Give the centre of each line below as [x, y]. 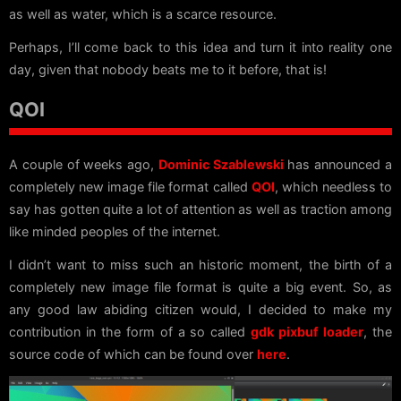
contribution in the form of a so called [130, 331]
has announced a [338, 164]
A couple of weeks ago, [84, 164]
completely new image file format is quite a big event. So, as [200, 286]
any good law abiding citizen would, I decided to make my [200, 309]
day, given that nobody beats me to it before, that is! [168, 69]
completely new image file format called [130, 186]
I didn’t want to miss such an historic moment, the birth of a [200, 264]
